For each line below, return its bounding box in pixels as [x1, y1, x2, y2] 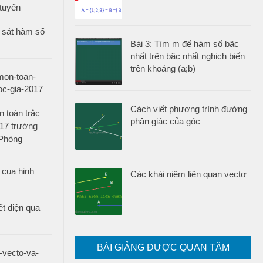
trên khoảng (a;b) [130, 63, 195, 73]
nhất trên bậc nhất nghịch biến [130, 51, 245, 61]
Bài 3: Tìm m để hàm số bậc [130, 39, 239, 49]
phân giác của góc [130, 116, 200, 126]
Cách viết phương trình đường [130, 104, 247, 114]
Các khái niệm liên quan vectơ [130, 169, 247, 179]
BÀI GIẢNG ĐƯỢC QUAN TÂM [97, 242, 230, 252]
